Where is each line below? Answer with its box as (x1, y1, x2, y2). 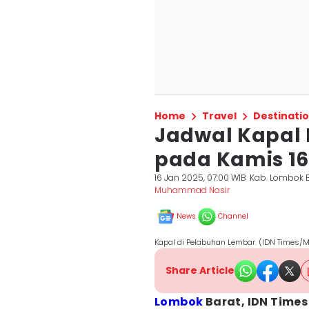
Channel (218, 211, 248, 221)
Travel (202, 109, 237, 123)
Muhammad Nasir (154, 184, 230, 196)
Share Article (166, 263, 235, 277)
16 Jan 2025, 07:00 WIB (154, 172, 246, 183)
